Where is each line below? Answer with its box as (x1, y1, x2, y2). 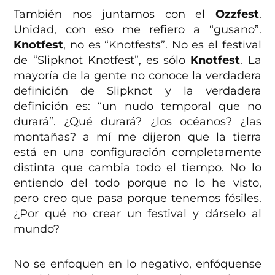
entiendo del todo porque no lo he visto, (14, 176, 261, 190)
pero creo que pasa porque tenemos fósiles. (14, 191, 261, 205)
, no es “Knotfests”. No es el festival (63, 37, 261, 52)
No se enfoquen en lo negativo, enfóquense (14, 257, 261, 271)
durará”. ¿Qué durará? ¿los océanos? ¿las (14, 114, 261, 128)
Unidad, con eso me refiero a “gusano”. (14, 22, 261, 36)
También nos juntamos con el (14, 7, 215, 21)
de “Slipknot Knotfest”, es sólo (14, 53, 191, 67)
